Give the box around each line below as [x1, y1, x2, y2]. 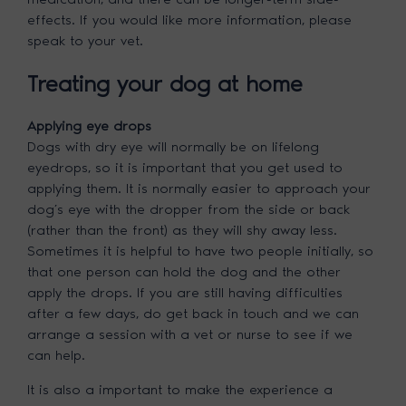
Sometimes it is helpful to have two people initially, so [27, 243, 374, 259]
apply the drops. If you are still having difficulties [27, 285, 343, 301]
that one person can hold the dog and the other [27, 264, 342, 280]
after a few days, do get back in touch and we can [27, 305, 360, 322]
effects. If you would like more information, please [27, 11, 353, 28]
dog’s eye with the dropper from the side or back [27, 201, 351, 217]
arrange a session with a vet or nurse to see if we [27, 326, 353, 343]
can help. [27, 347, 86, 363]
